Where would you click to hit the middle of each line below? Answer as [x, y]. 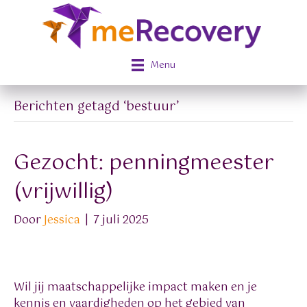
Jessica [62, 221]
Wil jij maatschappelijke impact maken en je [135, 288]
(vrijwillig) [63, 193]
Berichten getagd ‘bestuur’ [96, 107]
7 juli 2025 [121, 221]
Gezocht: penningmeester [144, 164]
